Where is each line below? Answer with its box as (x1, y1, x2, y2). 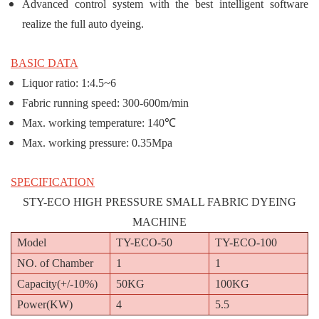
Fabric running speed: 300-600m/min (22, 97, 189, 110)
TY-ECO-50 (116, 236, 172, 249)
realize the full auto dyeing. (22, 18, 144, 31)
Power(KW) (17, 298, 73, 311)
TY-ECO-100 (215, 236, 277, 249)
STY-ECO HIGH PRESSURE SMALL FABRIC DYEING (23, 196, 296, 209)
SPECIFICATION (11, 176, 95, 189)
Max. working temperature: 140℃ (22, 117, 176, 130)
